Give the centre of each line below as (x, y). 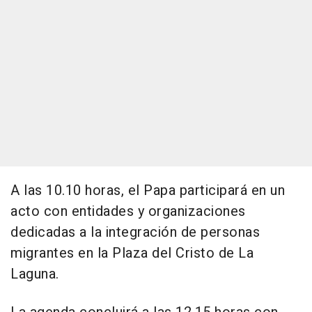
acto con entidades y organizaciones (128, 212)
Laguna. (35, 274)
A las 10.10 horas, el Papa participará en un (148, 191)
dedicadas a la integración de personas (135, 233)
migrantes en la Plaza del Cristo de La (132, 253)
